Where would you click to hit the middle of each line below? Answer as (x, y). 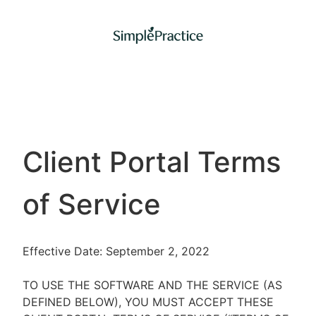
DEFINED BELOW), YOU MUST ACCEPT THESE (148, 302)
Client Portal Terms (152, 162)
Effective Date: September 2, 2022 (116, 251)
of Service (92, 204)
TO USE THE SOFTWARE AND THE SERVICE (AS (152, 285)
